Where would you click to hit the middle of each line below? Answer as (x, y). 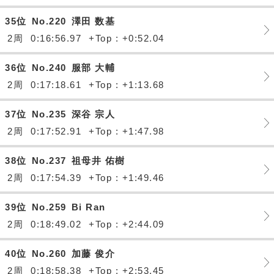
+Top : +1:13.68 (127, 85)
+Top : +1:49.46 (127, 178)
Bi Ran (88, 207)
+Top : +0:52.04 (127, 38)
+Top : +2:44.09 (127, 224)
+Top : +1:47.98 (127, 131)
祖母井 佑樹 (98, 161)
